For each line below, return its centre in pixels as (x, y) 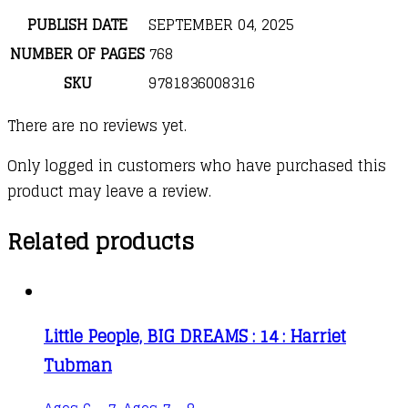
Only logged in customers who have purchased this (197, 165)
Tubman (78, 365)
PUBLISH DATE (77, 24)
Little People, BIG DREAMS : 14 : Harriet (195, 336)
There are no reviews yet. (97, 125)
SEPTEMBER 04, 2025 (221, 24)
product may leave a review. (109, 191)
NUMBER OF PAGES (77, 53)
